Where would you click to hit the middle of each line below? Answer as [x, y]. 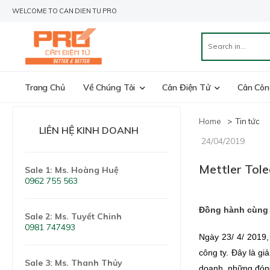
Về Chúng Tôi [109, 87]
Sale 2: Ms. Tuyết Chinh [73, 217]
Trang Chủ [45, 87]
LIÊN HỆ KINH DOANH [89, 130]
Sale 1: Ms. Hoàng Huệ [72, 170]
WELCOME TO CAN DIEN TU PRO [64, 11]
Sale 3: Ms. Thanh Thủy [74, 263]
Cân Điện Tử [186, 87]
